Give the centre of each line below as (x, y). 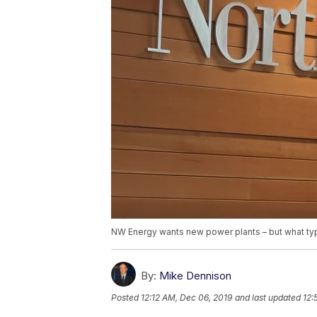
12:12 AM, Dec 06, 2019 (186, 298)
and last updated (268, 298)
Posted (126, 298)
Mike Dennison (195, 276)
